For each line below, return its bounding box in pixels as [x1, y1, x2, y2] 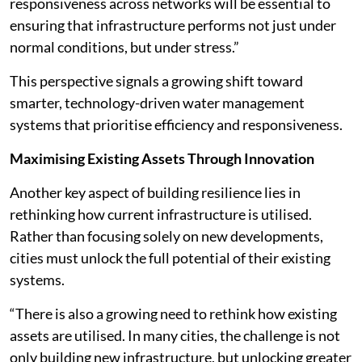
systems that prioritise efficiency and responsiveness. [10, 116, 343, 133]
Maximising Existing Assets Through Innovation [10, 149, 314, 167]
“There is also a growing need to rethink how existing [10, 305, 337, 322]
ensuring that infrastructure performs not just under [10, 16, 336, 34]
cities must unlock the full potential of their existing [10, 249, 330, 267]
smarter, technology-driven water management [10, 94, 305, 112]
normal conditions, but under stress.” [10, 38, 239, 56]
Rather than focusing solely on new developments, [10, 227, 323, 245]
